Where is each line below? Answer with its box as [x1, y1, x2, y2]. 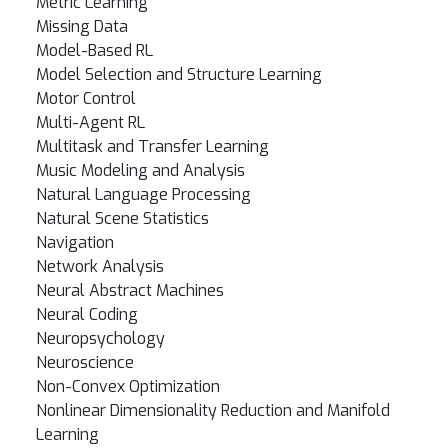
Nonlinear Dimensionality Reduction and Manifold [36, 400, 390, 421]
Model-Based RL [36, 40, 153, 61]
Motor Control [36, 88, 136, 109]
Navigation [36, 232, 114, 253]
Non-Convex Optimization [36, 376, 220, 397]
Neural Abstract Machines [36, 280, 224, 301]
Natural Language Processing [36, 184, 251, 205]
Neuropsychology [36, 328, 165, 349]
